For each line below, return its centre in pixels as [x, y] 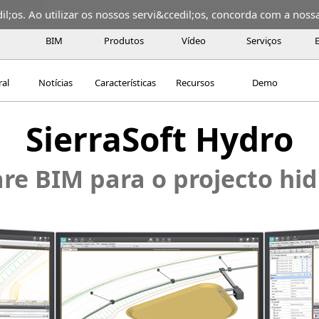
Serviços [263, 41]
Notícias [56, 83]
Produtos [124, 41]
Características [125, 83]
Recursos [195, 83]
